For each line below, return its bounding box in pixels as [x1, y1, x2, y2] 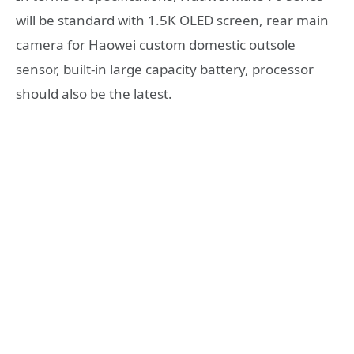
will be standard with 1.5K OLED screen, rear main [16, 11, 329, 30]
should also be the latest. [16, 85, 172, 104]
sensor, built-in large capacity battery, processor [16, 60, 314, 79]
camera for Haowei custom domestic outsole [16, 36, 296, 55]
